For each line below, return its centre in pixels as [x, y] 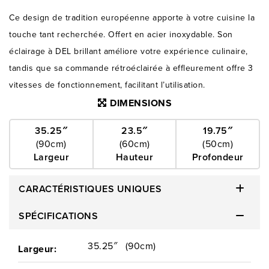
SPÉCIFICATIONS [58, 216]
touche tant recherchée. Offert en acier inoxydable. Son [121, 35]
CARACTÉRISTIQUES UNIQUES [90, 189]
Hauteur [134, 157]
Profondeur [218, 157]
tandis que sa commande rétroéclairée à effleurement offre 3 [131, 68]
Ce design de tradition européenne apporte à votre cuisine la [132, 18]
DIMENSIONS [139, 103]
